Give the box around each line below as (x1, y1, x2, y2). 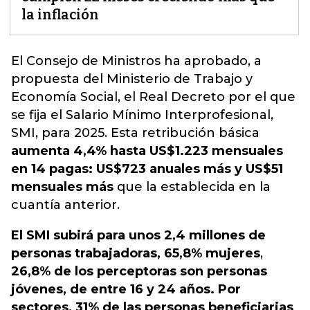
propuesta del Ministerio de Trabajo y (11, 71, 253, 86)
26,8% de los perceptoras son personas (11, 264, 267, 279)
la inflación (21, 6, 99, 23)
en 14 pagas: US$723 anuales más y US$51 (11, 161, 283, 176)
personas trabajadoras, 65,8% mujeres (11, 246, 260, 261)
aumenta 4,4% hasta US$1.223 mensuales (11, 143, 283, 158)
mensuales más (11, 179, 113, 194)
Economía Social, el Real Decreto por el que (11, 89, 295, 104)
